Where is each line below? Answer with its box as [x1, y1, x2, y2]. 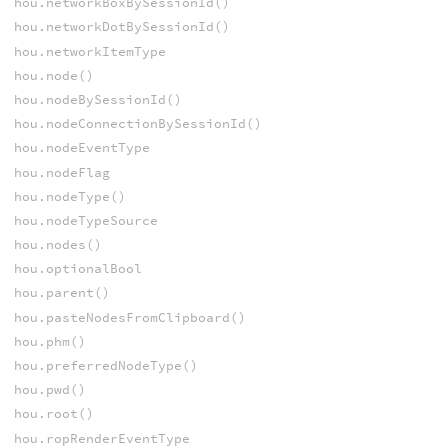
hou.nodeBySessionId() [13, 90, 182, 108]
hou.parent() [13, 284, 110, 302]
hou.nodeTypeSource [13, 211, 158, 229]
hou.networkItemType [13, 42, 166, 60]
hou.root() [13, 405, 94, 423]
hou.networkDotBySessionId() [13, 18, 230, 36]
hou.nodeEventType [13, 139, 150, 157]
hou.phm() [13, 332, 86, 350]
